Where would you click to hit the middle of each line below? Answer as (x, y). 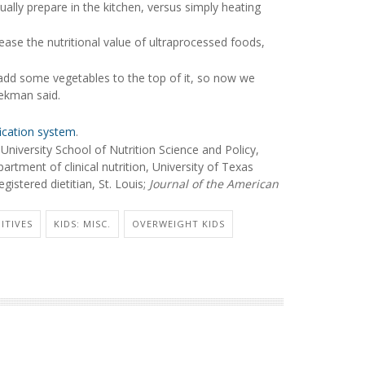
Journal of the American (214, 184)
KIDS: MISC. (82, 224)
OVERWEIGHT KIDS (178, 224)
